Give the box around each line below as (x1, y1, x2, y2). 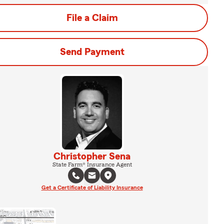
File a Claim (66, 13, 118, 23)
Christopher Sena (53, 151, 130, 161)
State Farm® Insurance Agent (52, 161, 132, 167)
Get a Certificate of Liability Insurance (41, 184, 143, 190)
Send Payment (59, 47, 124, 57)
